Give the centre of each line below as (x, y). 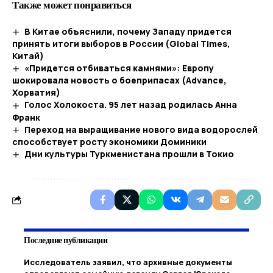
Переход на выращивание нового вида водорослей (141, 129)
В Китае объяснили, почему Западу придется (128, 31)
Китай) (28, 56)
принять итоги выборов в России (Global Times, (121, 44)
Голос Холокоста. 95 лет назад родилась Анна (130, 105)
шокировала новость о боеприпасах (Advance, (119, 80)
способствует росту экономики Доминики (109, 141)
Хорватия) (36, 93)
